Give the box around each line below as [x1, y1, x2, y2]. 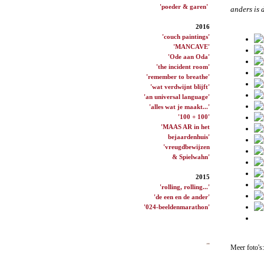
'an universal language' [144, 93, 210, 100]
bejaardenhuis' [168, 133, 210, 140]
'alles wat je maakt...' [149, 103, 210, 110]
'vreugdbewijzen [163, 143, 210, 150]
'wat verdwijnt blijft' [150, 82, 210, 90]
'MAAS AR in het [161, 123, 210, 130]
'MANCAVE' [173, 42, 210, 50]
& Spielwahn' [172, 153, 210, 160]
